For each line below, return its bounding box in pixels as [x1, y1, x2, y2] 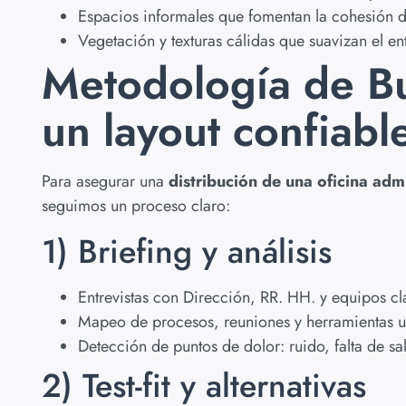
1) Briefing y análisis [42, 227, 332, 275]
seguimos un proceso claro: [42, 194, 230, 218]
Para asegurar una [42, 169, 169, 194]
